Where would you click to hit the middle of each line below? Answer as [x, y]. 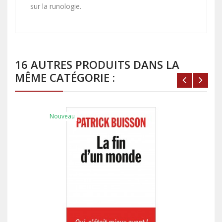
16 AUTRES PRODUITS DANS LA [97, 65]
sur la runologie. [56, 6]
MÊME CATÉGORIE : [65, 78]
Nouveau [62, 116]
